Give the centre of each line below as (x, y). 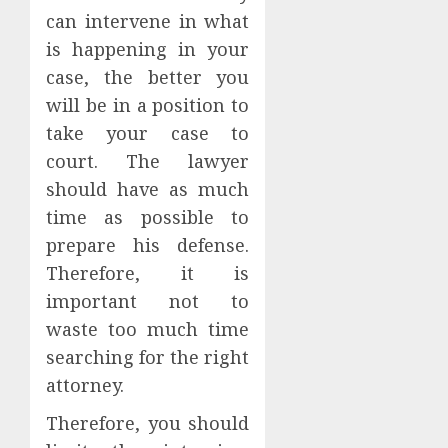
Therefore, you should (148, 423)
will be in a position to (148, 105)
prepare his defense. (148, 245)
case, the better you (148, 77)
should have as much (148, 189)
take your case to (148, 133)
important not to (148, 301)
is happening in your (148, 49)
